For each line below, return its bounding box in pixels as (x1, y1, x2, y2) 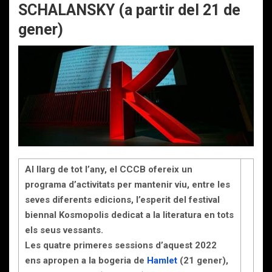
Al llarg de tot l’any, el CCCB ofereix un (25, 164, 192, 175)
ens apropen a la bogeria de (25, 255, 147, 267)
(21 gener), (177, 255, 228, 267)
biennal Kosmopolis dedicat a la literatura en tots (25, 209, 234, 221)
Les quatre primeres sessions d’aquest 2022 (25, 240, 217, 251)
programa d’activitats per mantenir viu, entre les (25, 179, 230, 191)
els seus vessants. (25, 225, 103, 236)
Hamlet (147, 255, 177, 267)
